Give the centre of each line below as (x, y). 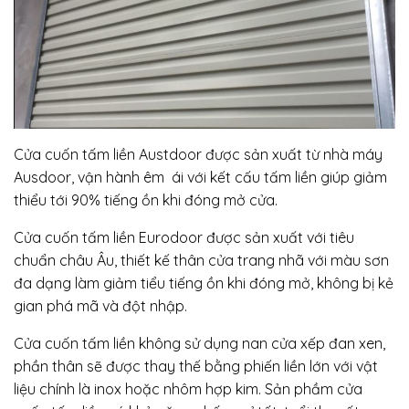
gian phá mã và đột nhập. (100, 305)
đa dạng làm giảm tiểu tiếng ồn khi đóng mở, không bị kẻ (204, 283)
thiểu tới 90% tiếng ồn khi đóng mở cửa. (146, 199)
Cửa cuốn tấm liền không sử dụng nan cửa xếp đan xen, (199, 343)
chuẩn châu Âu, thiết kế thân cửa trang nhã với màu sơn (201, 260)
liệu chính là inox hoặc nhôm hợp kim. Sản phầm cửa (188, 388)
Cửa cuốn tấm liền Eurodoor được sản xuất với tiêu (184, 237)
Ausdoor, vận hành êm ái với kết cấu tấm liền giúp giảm (200, 177)
